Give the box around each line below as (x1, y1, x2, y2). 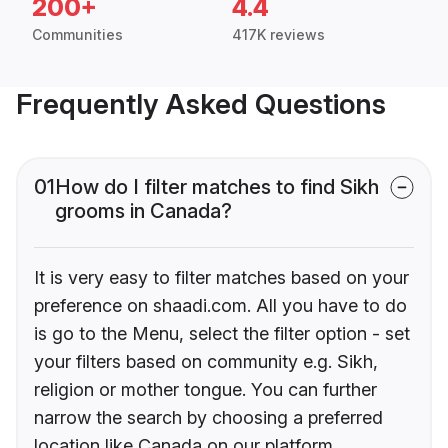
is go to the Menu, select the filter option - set (34, 323, 410, 345)
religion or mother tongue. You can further (34, 379, 377, 401)
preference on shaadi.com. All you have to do (34, 295, 407, 317)
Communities (32, 26, 123, 44)
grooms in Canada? (55, 199, 232, 224)
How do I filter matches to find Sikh (55, 175, 379, 200)
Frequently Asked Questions (16, 87, 386, 122)
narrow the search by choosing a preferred (34, 407, 383, 429)
